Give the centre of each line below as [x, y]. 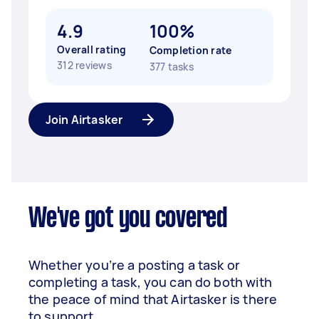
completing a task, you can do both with [150, 282]
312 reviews [84, 65]
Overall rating [92, 49]
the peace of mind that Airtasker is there [153, 299]
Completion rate [190, 50]
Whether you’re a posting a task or [135, 265]
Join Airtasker [84, 120]
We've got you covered [128, 219]
